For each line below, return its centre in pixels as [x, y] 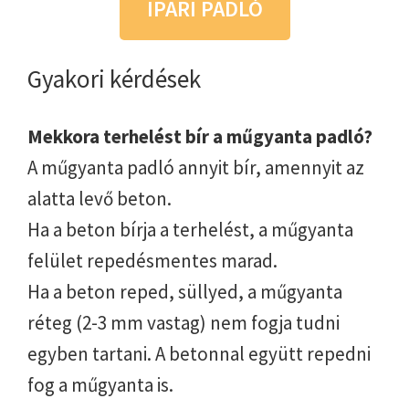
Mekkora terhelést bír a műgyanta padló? [200, 136]
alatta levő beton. [100, 198]
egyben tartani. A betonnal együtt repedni [199, 353]
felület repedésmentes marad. [152, 260]
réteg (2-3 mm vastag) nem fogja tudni [184, 322]
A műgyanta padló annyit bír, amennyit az [196, 167]
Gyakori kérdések [114, 78]
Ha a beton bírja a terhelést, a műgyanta [190, 229]
